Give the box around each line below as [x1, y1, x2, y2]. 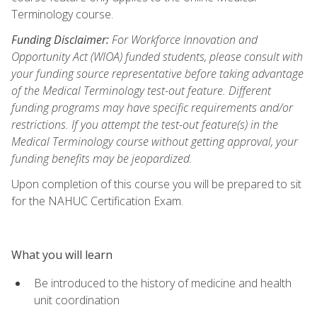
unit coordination [34, 292, 120, 308]
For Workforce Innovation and [109, 31, 258, 47]
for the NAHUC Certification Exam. [11, 192, 183, 209]
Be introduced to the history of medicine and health [34, 275, 292, 291]
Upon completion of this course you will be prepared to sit [11, 175, 301, 192]
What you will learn [11, 246, 113, 263]
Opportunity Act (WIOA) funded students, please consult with [11, 48, 303, 64]
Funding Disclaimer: [11, 31, 109, 47]
